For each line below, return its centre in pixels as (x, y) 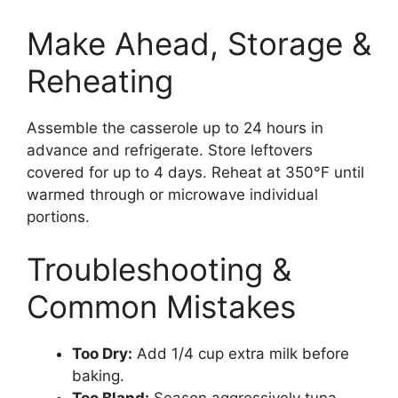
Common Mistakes (161, 307)
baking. (98, 376)
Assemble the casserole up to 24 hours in (175, 127)
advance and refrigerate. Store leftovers (170, 150)
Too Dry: (102, 354)
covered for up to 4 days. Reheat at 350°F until (195, 172)
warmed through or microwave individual (172, 194)
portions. (58, 216)
